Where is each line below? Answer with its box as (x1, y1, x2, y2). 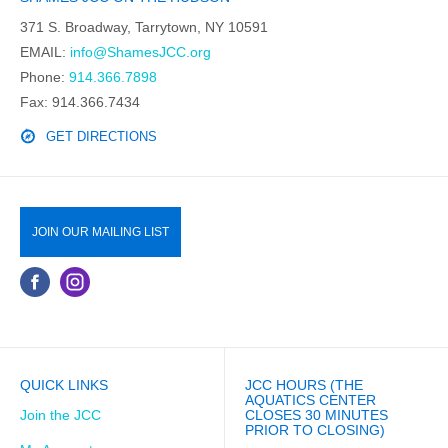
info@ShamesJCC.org (70, 44, 211, 61)
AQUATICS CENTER (245, 392, 376, 409)
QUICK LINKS (20, 377, 108, 394)
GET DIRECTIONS (46, 129, 157, 145)
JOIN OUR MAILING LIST (32, 225, 169, 240)
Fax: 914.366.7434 (20, 94, 140, 111)
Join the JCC (20, 407, 101, 424)
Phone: (20, 69, 69, 86)
